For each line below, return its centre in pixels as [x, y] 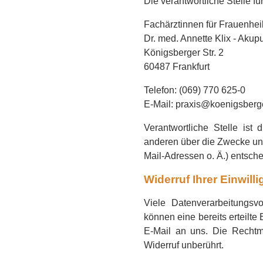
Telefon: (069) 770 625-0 [195, 90]
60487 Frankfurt [177, 67]
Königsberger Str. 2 [184, 53]
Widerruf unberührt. [184, 245]
